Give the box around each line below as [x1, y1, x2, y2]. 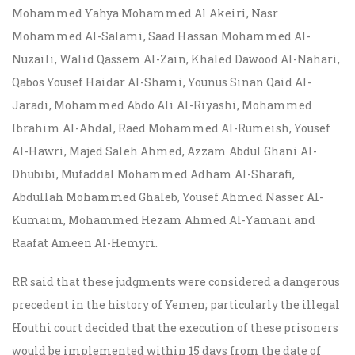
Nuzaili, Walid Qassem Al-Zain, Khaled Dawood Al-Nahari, [12, 52, 340, 67]
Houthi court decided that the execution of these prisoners [12, 320, 338, 336]
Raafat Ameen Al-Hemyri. [12, 235, 158, 251]
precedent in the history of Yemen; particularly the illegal [12, 297, 340, 313]
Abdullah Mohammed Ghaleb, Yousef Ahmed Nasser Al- [12, 189, 323, 205]
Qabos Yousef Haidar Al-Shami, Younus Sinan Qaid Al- [12, 74, 311, 90]
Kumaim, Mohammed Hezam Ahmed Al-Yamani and [12, 212, 315, 228]
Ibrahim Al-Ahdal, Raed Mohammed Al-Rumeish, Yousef [12, 120, 330, 136]
